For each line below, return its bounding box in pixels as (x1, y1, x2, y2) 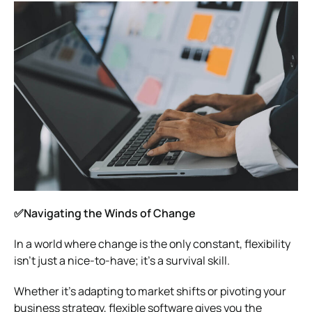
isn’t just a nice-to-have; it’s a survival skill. (14, 252, 230, 268)
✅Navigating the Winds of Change (14, 205, 196, 221)
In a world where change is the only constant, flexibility (14, 235, 290, 251)
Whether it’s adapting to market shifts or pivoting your (14, 283, 286, 299)
